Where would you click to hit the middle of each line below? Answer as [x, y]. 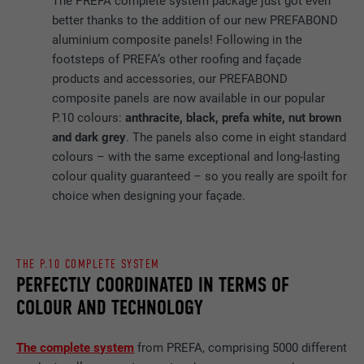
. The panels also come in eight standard [236, 138]
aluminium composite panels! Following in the [178, 40]
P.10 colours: [89, 118]
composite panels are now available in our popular [189, 99]
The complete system [76, 348]
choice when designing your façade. [149, 196]
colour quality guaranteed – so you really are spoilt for [200, 177]
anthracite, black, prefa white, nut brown [234, 118]
